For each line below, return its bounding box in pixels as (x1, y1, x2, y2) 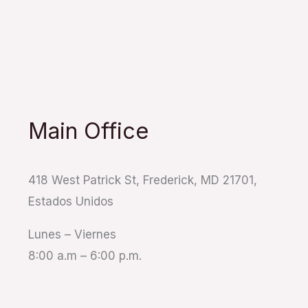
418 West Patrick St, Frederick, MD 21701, (27, 173, 257, 187)
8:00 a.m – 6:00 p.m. (27, 249, 142, 263)
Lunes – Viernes (27, 228, 116, 241)
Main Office (27, 118, 148, 144)
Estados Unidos (27, 195, 113, 208)
